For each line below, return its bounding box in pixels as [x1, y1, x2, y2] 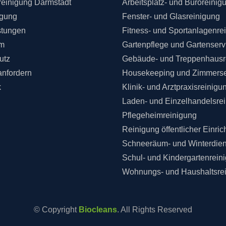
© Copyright [34, 205, 79, 214]
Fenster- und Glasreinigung [122, 12, 220, 21]
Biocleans [79, 205, 117, 214]
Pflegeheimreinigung [122, 110, 197, 120]
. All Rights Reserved [117, 205, 192, 214]
